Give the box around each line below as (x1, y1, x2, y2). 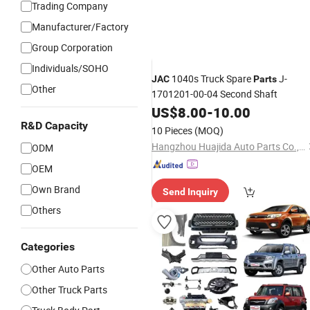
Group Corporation (32, 41, 113, 54)
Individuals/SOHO (32, 62, 109, 75)
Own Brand (32, 183, 80, 196)
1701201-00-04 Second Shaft (152, 87, 277, 100)
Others (32, 203, 61, 217)
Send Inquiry (163, 186, 218, 197)
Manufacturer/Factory (32, 20, 129, 33)
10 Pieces (152, 124, 192, 137)
